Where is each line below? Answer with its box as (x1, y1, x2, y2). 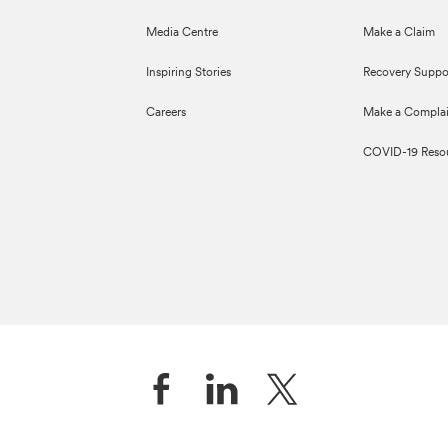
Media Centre (146, 27, 219, 39)
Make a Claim (363, 27, 435, 39)
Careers (146, 107, 187, 119)
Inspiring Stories (146, 67, 232, 79)
